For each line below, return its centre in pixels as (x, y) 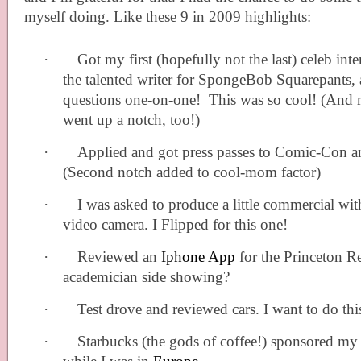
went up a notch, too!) (131, 120)
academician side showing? (146, 277)
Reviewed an (119, 257)
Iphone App (198, 257)
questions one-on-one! (132, 100)
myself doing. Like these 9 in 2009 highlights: (168, 17)
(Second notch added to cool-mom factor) (192, 172)
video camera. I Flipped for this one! (175, 225)
